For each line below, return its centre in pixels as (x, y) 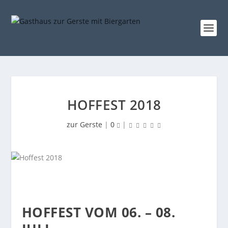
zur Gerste (84, 124)
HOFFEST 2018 (114, 105)
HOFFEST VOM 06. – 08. (98, 212)
